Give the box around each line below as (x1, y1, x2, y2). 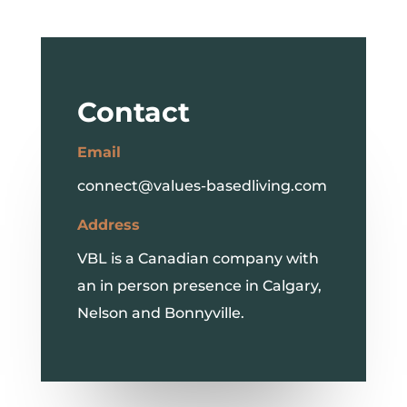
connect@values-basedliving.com (76, 177, 327, 195)
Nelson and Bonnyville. (76, 304, 244, 323)
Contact (76, 95, 190, 130)
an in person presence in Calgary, (76, 277, 322, 295)
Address (76, 216, 140, 234)
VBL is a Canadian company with (76, 250, 319, 268)
